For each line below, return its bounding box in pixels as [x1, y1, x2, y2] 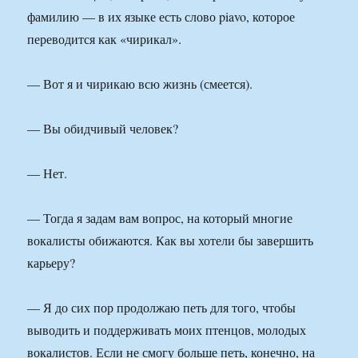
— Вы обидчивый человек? [27, 120, 179, 137]
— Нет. [27, 165, 68, 182]
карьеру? [27, 254, 76, 272]
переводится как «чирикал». [27, 30, 182, 48]
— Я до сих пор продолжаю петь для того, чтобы [27, 299, 296, 316]
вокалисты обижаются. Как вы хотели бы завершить [27, 232, 314, 249]
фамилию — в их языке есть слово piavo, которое [27, 8, 296, 26]
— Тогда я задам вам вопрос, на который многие [27, 209, 293, 227]
